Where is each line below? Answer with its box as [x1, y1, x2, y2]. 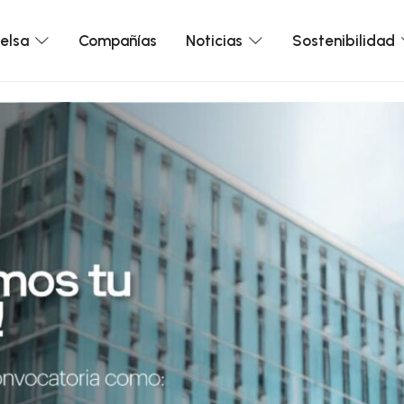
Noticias [186, 32, 243, 50]
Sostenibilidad [292, 32, 395, 50]
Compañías [78, 32, 158, 50]
